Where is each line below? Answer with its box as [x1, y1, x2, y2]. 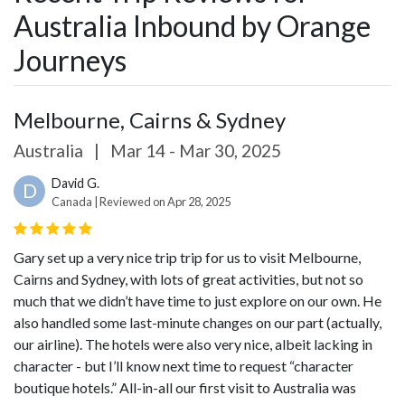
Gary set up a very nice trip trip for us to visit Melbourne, [14, 249, 361, 266]
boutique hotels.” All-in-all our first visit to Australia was [14, 379, 356, 396]
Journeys [14, 42, 127, 78]
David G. [52, 175, 99, 191]
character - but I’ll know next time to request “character [14, 357, 353, 374]
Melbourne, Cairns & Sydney [14, 107, 286, 133]
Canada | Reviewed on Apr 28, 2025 [52, 194, 231, 209]
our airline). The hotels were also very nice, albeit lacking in [14, 335, 372, 353]
